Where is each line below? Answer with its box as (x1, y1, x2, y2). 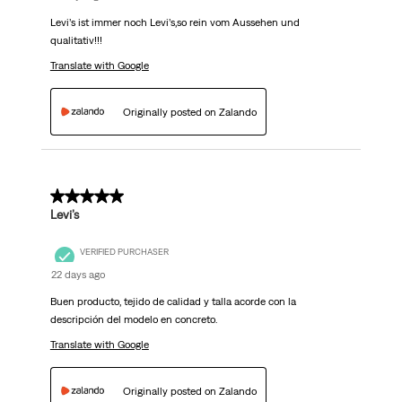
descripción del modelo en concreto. (49, 313, 217, 327)
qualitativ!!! (49, 33, 102, 47)
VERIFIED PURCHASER (79, 246, 169, 257)
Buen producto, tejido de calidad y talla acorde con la (49, 295, 296, 309)
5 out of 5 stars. (49, 188, 148, 205)
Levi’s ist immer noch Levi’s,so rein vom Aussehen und (49, 15, 300, 29)
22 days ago (50, 268, 105, 282)
